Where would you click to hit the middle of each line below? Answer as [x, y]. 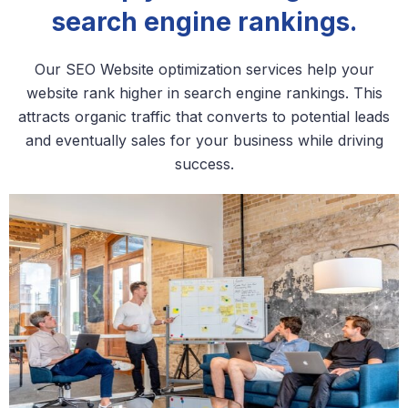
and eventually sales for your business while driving [204, 141]
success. [204, 164]
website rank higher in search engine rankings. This [204, 93]
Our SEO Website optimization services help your [204, 70]
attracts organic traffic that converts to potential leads [204, 117]
